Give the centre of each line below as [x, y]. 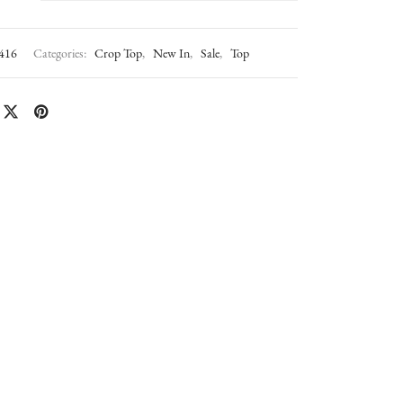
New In [171, 53]
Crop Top [118, 53]
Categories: [61, 53]
